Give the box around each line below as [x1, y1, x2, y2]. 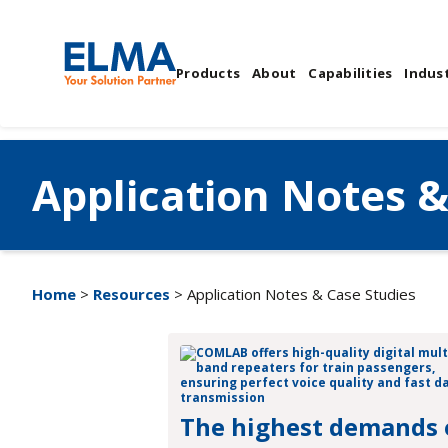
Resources [93, 284, 170, 304]
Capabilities [308, 63, 393, 82]
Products [176, 63, 240, 82]
